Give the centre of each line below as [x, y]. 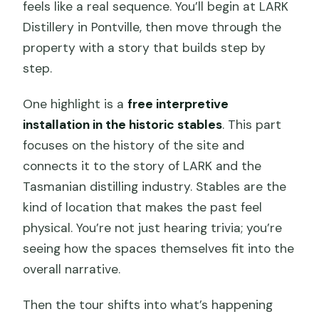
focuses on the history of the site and [134, 146]
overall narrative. [72, 270]
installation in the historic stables [123, 125]
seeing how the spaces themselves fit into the [159, 249]
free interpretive [178, 104]
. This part [252, 125]
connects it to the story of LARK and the [142, 166]
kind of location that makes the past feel [143, 208]
